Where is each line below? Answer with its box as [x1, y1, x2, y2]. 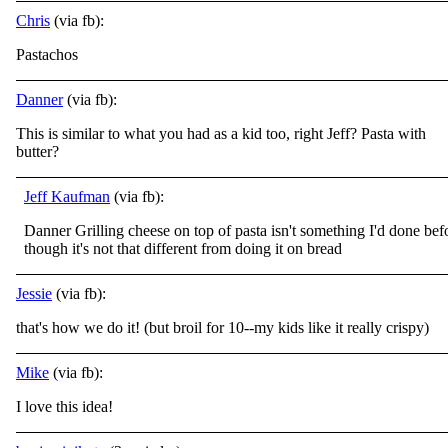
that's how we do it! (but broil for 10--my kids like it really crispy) [16, 319, 429, 336]
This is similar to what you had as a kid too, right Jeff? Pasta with [16, 125, 426, 142]
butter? [16, 143, 59, 160]
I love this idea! [16, 398, 113, 415]
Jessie [16, 285, 52, 302]
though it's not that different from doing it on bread [24, 240, 342, 257]
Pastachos [16, 46, 78, 63]
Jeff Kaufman [24, 188, 110, 205]
